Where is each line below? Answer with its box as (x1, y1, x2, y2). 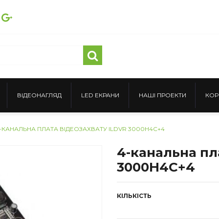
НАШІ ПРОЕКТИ (138, 91, 186, 99)
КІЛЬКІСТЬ (117, 192, 152, 199)
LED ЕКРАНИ (81, 91, 119, 99)
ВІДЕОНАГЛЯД (17, 91, 62, 99)
